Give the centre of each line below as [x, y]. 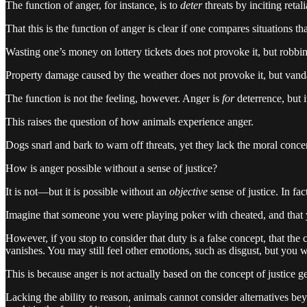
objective [188, 191]
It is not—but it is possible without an [87, 191]
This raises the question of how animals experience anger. [130, 121]
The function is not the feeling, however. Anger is [114, 98]
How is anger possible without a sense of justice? [111, 168]
